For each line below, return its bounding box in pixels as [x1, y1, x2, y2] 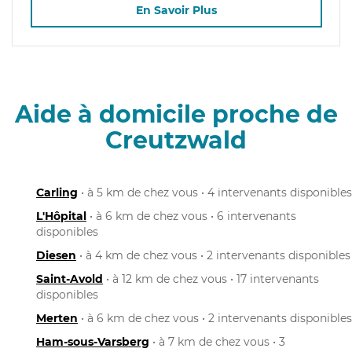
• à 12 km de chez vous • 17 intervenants [103, 271, 319, 286]
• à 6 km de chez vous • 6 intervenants [86, 208, 296, 223]
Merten [36, 310, 78, 325]
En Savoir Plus [135, 3, 217, 18]
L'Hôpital [36, 208, 86, 223]
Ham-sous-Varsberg [36, 334, 149, 349]
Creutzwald [105, 125, 247, 155]
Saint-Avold [36, 271, 103, 286]
